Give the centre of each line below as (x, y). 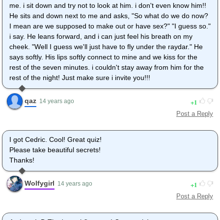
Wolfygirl (40, 183)
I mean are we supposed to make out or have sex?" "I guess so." (110, 26)
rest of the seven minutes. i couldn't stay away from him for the (107, 68)
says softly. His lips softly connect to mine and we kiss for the (103, 57)
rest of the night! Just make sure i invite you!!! (80, 78)
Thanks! (22, 160)
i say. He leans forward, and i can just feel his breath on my (101, 37)
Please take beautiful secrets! (55, 150)
